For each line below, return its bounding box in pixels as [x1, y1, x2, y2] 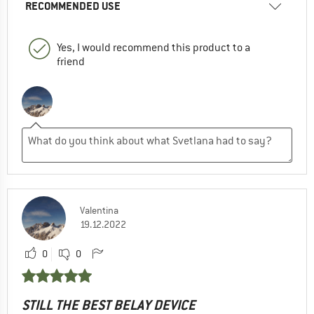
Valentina [80, 204, 118, 217]
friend [57, 55, 85, 69]
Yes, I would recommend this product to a [57, 41, 250, 55]
